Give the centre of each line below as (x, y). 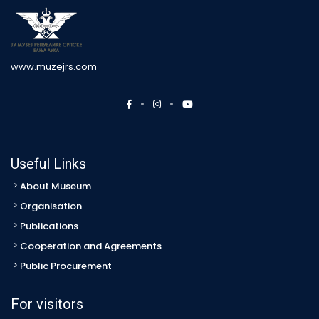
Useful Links (48, 163)
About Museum (56, 186)
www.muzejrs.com (54, 66)
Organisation (51, 206)
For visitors (47, 304)
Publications (49, 226)
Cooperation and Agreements (91, 246)
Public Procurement (66, 266)
